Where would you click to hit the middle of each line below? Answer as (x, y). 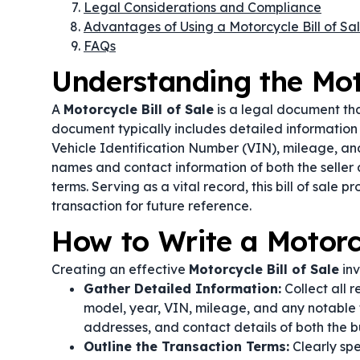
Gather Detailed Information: (182, 288)
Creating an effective (120, 269)
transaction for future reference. (151, 206)
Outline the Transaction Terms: (186, 346)
